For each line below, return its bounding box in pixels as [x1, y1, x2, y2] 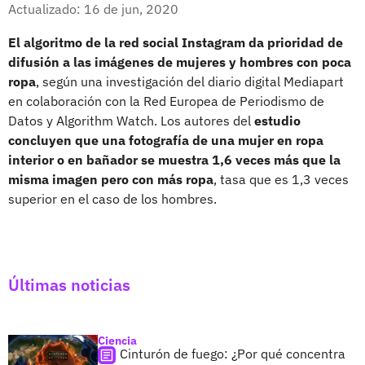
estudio [254, 112, 301, 129]
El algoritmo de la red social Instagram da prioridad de [8, 33, 343, 51]
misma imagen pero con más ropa [8, 170, 213, 187]
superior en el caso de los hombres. [8, 190, 217, 207]
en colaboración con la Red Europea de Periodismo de [8, 92, 324, 109]
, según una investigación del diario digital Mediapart [36, 73, 344, 90]
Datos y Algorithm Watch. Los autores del [8, 112, 254, 129]
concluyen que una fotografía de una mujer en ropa [8, 131, 323, 148]
